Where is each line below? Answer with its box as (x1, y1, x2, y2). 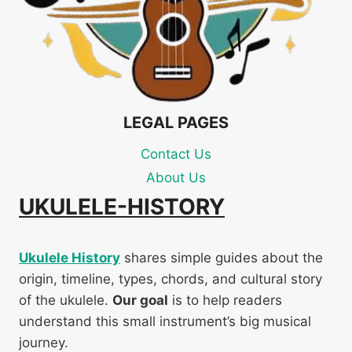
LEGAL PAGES (123, 113, 229, 133)
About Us (146, 170, 206, 186)
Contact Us (141, 145, 211, 162)
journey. (19, 335, 68, 350)
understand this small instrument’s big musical (19, 313, 311, 329)
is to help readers (168, 292, 282, 308)
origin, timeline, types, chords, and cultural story (19, 271, 322, 287)
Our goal (112, 292, 168, 308)
